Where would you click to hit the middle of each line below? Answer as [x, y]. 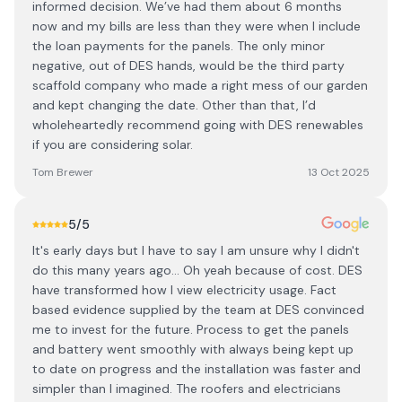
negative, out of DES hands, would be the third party [188, 66]
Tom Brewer [63, 172]
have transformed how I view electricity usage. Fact [184, 290]
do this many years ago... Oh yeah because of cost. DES [197, 270]
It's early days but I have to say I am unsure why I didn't [196, 250]
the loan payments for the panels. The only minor [179, 46]
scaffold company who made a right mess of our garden [200, 85]
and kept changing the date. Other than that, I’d [174, 105]
